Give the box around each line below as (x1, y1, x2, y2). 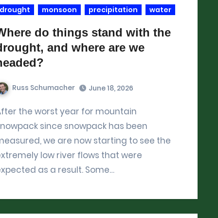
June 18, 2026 (89, 83, 133, 93)
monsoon (42, 5, 77, 15)
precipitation (89, 5, 138, 15)
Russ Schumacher (12, 83, 75, 92)
